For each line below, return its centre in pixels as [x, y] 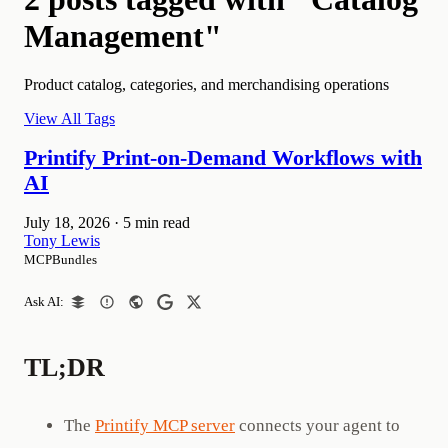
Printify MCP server [165, 425]
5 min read [156, 222]
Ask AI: [44, 301]
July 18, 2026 [67, 222]
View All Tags [69, 119]
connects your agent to [317, 425]
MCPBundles [60, 259]
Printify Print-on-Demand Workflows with [223, 157]
